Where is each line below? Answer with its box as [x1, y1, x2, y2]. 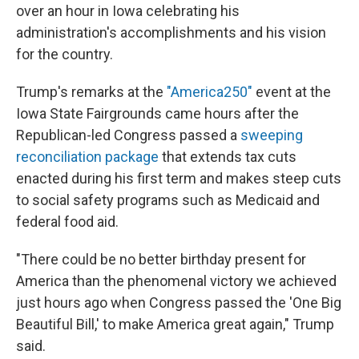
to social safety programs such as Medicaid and [16, 192, 320, 208]
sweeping [240, 127, 303, 143]
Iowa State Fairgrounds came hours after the [16, 105, 299, 122]
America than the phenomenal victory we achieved [16, 272, 337, 289]
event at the [252, 83, 331, 100]
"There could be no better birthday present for [16, 251, 306, 268]
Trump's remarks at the [16, 83, 167, 100]
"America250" [167, 83, 252, 100]
